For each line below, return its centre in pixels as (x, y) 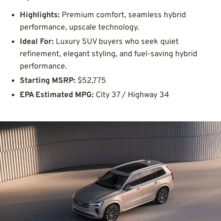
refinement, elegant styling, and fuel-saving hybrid (109, 54)
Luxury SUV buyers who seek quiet (116, 42)
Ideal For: (37, 42)
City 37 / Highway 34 (131, 95)
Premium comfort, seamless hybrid (123, 15)
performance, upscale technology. (79, 27)
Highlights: (40, 15)
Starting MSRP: (48, 81)
